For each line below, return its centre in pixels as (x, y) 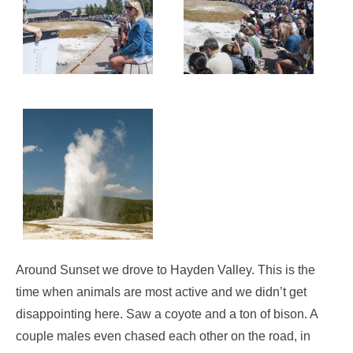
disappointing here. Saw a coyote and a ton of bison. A (167, 314)
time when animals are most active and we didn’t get (161, 292)
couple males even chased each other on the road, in (163, 336)
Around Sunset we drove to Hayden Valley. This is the (165, 269)
